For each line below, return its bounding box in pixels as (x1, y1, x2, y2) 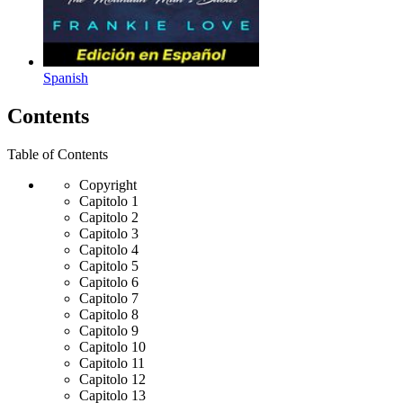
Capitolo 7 (79, 290, 139, 306)
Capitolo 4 (79, 241, 139, 257)
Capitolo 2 (79, 209, 139, 225)
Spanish (43, 69, 88, 85)
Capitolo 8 (79, 306, 139, 322)
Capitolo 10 (79, 338, 146, 354)
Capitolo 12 (79, 371, 146, 387)
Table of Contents (7, 146, 108, 162)
